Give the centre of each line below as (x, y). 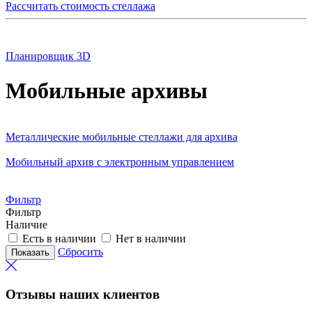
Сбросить (80, 251)
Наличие (26, 224)
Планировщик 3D (48, 56)
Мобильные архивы (107, 90)
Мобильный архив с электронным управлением (120, 162)
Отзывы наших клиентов (83, 294)
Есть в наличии (59, 238)
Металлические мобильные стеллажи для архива (122, 136)
